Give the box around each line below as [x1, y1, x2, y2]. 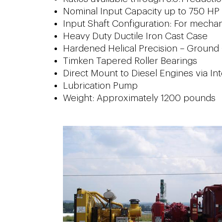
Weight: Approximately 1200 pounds [63, 93, 216, 103]
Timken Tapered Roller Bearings [63, 56, 197, 65]
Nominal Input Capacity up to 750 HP [63, 6, 220, 16]
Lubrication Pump [63, 81, 138, 90]
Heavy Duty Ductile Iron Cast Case [63, 31, 208, 41]
